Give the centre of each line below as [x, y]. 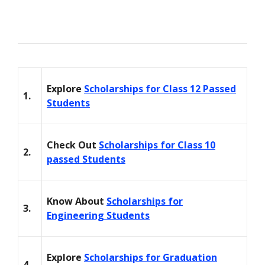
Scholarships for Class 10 [157, 145]
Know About [77, 201]
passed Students [86, 159]
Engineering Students [98, 216]
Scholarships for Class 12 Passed [160, 89]
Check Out [73, 145]
